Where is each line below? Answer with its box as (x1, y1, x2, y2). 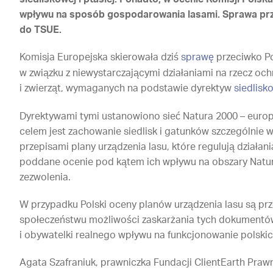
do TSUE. (19, 25, 62, 35)
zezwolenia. (19, 172, 71, 183)
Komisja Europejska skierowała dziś (19, 52, 182, 63)
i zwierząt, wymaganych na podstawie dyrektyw (19, 83, 235, 94)
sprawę (181, 52, 214, 63)
